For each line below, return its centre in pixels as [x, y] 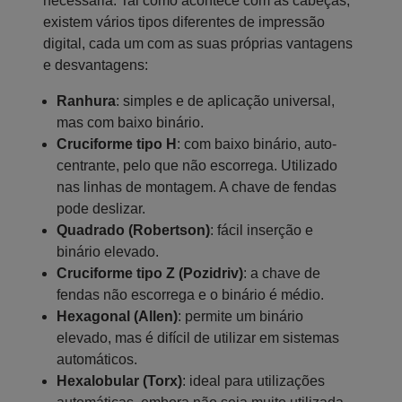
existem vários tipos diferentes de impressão [184, 22]
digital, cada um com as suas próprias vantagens [198, 43]
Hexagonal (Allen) [117, 316]
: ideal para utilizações [253, 380]
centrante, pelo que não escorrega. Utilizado [197, 165]
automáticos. [97, 359]
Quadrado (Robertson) [133, 230]
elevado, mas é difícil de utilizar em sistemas [198, 337]
